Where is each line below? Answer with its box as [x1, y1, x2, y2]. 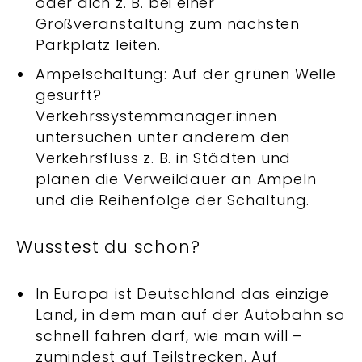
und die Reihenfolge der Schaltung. [36, 190, 310, 210]
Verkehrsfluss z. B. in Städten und [36, 148, 292, 168]
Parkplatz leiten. [36, 35, 170, 55]
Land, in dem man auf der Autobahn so [36, 305, 345, 325]
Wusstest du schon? [16, 235, 200, 259]
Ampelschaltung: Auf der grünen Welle [36, 64, 336, 84]
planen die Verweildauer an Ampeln [36, 169, 317, 189]
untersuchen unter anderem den [36, 127, 291, 147]
